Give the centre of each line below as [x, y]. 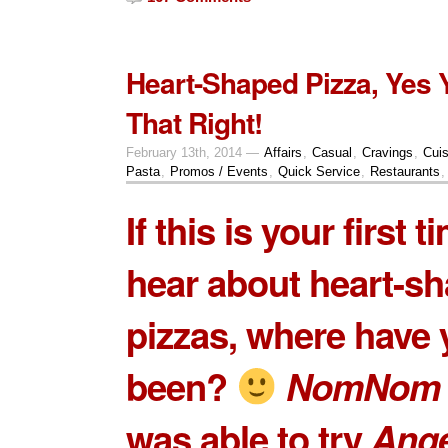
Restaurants [404, 171]
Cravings [387, 152]
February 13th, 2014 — [194, 152]
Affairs [282, 152]
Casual [331, 152]
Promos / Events [218, 171]
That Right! [194, 122]
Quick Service [318, 171]
